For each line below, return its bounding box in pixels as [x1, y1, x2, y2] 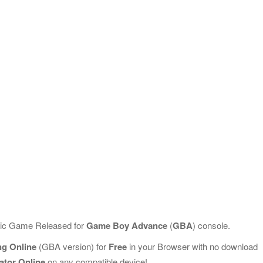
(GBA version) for [36, 240, 109, 252]
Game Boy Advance [86, 219, 167, 232]
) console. [193, 219, 230, 231]
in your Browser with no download [127, 240, 258, 252]
